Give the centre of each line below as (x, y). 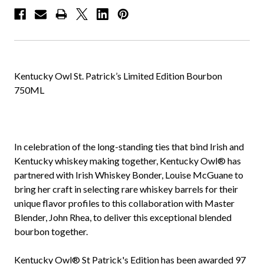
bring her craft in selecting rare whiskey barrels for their (126, 189)
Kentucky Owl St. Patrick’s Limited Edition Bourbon (118, 76)
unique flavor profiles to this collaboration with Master (124, 203)
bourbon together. (51, 232)
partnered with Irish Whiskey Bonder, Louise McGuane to (129, 175)
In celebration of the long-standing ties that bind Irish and (129, 147)
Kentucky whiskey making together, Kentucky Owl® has (128, 161)
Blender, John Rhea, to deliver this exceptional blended (123, 217)
